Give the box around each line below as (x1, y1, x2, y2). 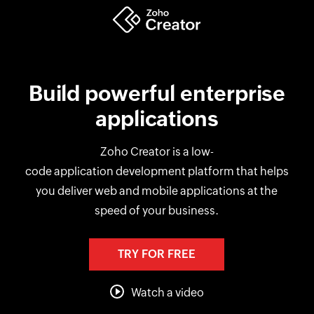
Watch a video (130, 286, 204, 299)
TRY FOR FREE (118, 247, 196, 261)
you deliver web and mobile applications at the (36, 184, 278, 198)
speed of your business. (95, 204, 219, 217)
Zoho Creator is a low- (100, 145, 214, 158)
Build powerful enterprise (28, 81, 286, 106)
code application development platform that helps (25, 165, 289, 178)
